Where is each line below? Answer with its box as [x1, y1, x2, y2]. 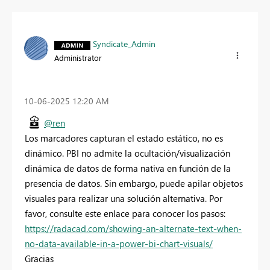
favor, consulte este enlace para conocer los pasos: [25, 207, 225, 219]
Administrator [54, 52, 102, 63]
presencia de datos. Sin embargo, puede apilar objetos [25, 177, 243, 189]
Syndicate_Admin [93, 38, 155, 50]
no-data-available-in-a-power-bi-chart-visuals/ [25, 237, 213, 250]
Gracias [25, 252, 54, 265]
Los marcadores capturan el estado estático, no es [25, 131, 223, 144]
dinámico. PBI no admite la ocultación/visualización [25, 146, 230, 159]
